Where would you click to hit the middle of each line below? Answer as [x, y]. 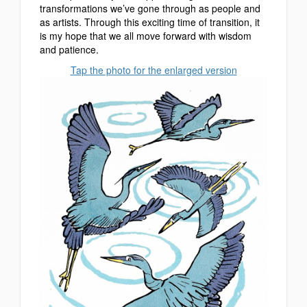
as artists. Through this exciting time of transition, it [150, 22]
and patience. [69, 49]
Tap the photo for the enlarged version [153, 70]
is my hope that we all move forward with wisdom [146, 35]
